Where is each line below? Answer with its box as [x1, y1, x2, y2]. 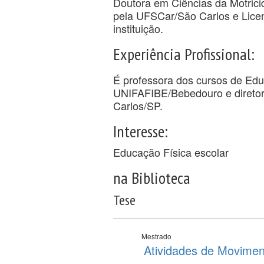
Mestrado [141, 230, 172, 241]
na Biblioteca [113, 166, 191, 189]
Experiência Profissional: [113, 42, 255, 65]
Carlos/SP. [113, 97, 163, 113]
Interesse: [113, 120, 169, 142]
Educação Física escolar [113, 144, 229, 160]
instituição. [113, 20, 167, 36]
